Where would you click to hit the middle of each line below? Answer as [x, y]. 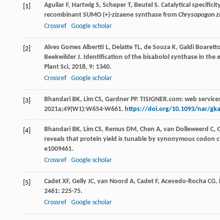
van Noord [113, 182]
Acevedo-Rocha [184, 182]
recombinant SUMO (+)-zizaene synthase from [111, 15]
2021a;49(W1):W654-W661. [84, 110]
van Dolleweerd [186, 130]
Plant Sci [56, 67]
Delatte [122, 48]
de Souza [157, 48]
